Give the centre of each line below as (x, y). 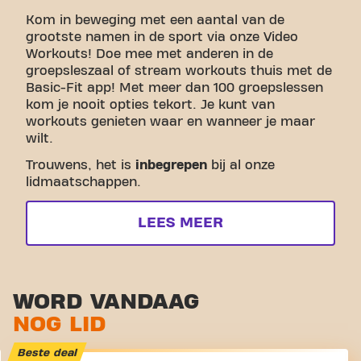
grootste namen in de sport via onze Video (162, 37)
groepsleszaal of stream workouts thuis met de (179, 71)
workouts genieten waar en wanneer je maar (170, 122)
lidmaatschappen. (83, 182)
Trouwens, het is (81, 165)
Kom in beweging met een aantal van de (155, 20)
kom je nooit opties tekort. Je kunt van (150, 105)
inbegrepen (171, 165)
